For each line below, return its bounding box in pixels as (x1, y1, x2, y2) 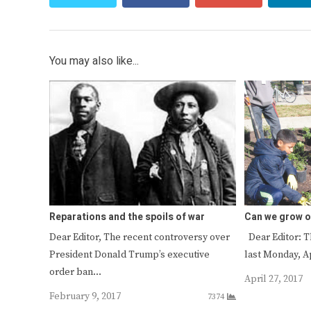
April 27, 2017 (244, 272, 303, 285)
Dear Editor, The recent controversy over (49, 230, 230, 244)
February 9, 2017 (49, 289, 121, 303)
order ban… (49, 265, 101, 278)
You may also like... (49, 53, 139, 70)
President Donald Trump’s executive (49, 248, 210, 261)
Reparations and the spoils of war (49, 209, 205, 224)
